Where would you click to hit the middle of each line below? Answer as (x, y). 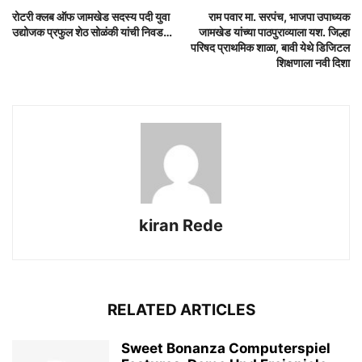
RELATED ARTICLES (181, 310)
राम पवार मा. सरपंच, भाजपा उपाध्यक (279, 17)
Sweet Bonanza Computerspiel (226, 349)
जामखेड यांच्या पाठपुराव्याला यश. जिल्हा (274, 32)
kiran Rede (181, 226)
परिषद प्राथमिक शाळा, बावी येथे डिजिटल (270, 48)
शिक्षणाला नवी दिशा (313, 63)
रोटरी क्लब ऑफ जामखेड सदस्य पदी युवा (91, 17)
